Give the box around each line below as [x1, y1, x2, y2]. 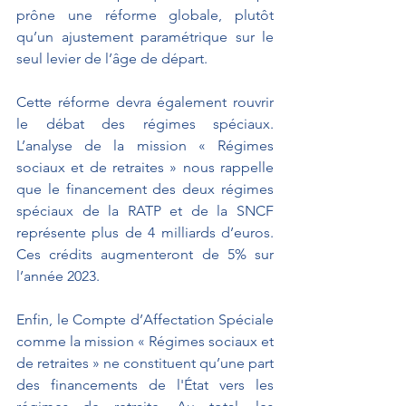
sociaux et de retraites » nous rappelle [16, 158, 274, 176]
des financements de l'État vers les [16, 375, 274, 393]
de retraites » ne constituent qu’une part [16, 353, 274, 372]
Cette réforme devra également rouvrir [16, 92, 274, 111]
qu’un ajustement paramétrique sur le [16, 27, 274, 45]
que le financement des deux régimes [16, 179, 274, 198]
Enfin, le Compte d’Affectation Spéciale [16, 310, 274, 328]
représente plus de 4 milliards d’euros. [16, 223, 274, 241]
